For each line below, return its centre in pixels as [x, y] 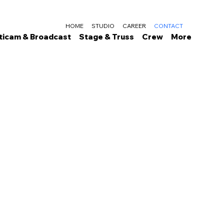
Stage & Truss [107, 37]
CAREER [134, 25]
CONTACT [169, 25]
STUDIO [103, 25]
